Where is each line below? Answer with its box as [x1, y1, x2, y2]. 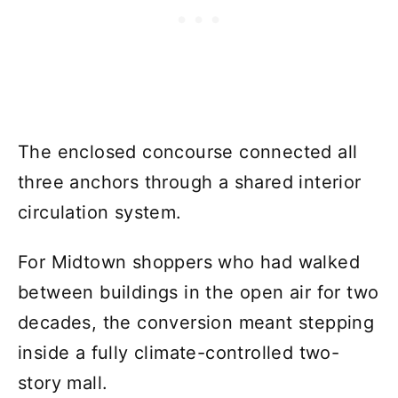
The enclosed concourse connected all [18, 141, 358, 163]
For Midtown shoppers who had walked [18, 251, 360, 274]
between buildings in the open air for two [18, 282, 379, 304]
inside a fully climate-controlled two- [18, 342, 340, 364]
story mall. [18, 372, 108, 394]
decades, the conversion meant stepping [18, 312, 375, 334]
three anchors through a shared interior [18, 171, 362, 194]
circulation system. [18, 202, 182, 224]
